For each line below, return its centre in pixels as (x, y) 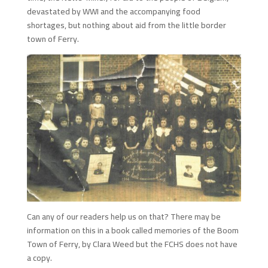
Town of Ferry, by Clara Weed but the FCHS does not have (132, 244)
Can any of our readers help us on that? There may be (124, 217)
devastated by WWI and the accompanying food (113, 11)
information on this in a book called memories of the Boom (133, 231)
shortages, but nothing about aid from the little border (126, 25)
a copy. (39, 258)
